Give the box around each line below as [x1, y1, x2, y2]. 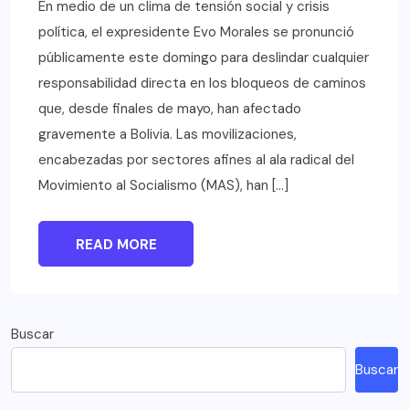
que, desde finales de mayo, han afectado [38, 100, 301, 119]
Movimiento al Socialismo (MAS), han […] [38, 176, 288, 195]
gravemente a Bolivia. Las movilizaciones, [38, 125, 297, 144]
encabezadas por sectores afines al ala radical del [38, 151, 354, 170]
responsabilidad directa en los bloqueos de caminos [38, 74, 366, 93]
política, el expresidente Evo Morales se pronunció [38, 23, 354, 42]
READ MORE [75, 236, 157, 255]
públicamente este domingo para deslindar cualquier [38, 48, 369, 68]
